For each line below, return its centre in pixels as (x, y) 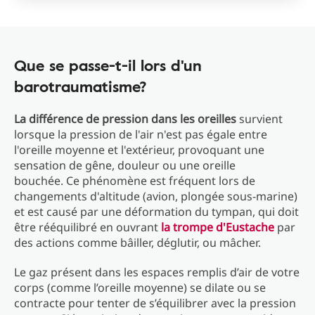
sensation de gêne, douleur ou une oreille (125, 165)
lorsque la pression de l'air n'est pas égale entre (141, 134)
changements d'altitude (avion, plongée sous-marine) (156, 196)
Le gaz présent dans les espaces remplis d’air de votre (157, 272)
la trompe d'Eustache (218, 227)
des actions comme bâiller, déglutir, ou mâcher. (137, 243)
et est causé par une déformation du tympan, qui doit (156, 212)
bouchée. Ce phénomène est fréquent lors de (135, 181)
